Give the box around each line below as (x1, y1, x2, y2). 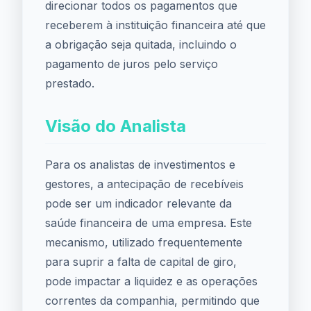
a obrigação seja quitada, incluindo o (45, 37, 237, 51)
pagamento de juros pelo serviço (45, 57, 218, 71)
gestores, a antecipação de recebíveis (45, 177, 244, 191)
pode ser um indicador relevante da (45, 196, 232, 210)
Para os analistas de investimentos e (45, 158, 235, 171)
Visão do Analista (45, 116, 186, 136)
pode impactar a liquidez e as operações (45, 274, 258, 288)
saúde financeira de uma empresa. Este (45, 216, 252, 230)
